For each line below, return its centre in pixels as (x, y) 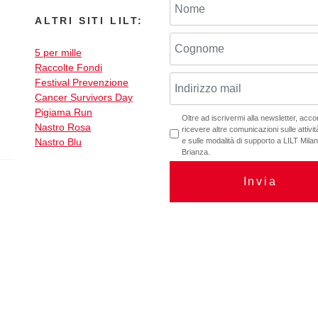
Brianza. (196, 152)
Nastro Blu (58, 142)
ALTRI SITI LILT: (89, 21)
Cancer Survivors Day (84, 98)
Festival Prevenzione (82, 83)
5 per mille (58, 53)
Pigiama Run (64, 113)
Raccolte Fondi (68, 68)
